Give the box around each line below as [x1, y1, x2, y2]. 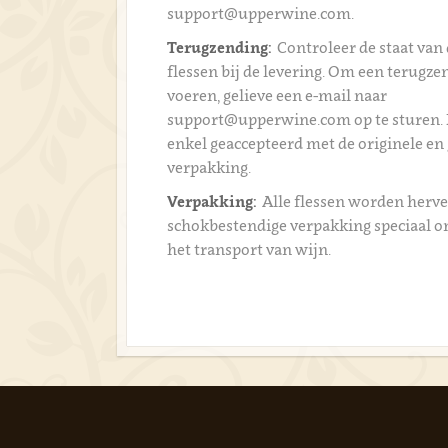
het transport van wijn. [167, 240, 332, 258]
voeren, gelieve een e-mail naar [167, 86, 388, 104]
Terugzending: [167, 38, 273, 56]
